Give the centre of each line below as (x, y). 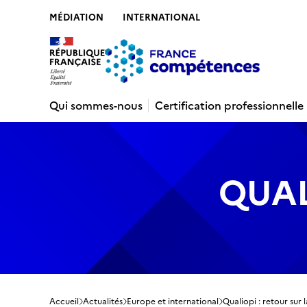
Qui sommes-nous (96, 106)
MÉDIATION (76, 17)
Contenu (75, 30)
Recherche (152, 30)
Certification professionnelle (229, 106)
